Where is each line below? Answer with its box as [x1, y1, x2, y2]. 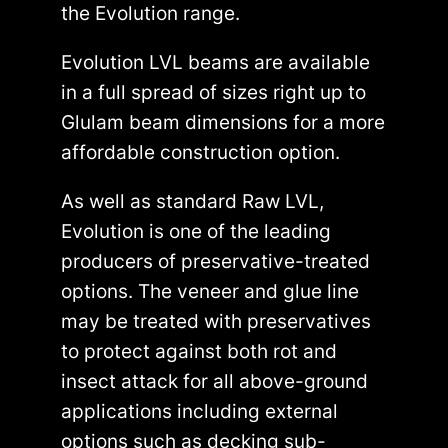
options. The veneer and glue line [61, 279, 360, 304]
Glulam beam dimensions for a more [61, 109, 386, 134]
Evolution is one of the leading [61, 219, 332, 244]
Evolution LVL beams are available [61, 49, 371, 74]
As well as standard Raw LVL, [61, 189, 325, 214]
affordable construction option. [61, 139, 346, 164]
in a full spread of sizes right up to [61, 79, 367, 104]
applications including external [61, 399, 339, 424]
